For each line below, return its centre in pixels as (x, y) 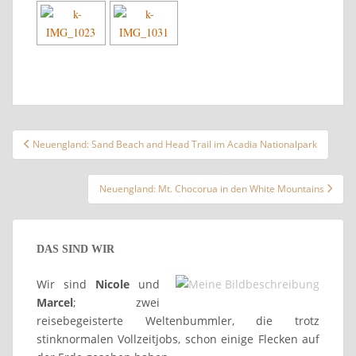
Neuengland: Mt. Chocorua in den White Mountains (213, 188)
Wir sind (66, 284)
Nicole (112, 284)
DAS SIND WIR (75, 249)
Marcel (55, 302)
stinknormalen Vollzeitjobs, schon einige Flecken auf (178, 339)
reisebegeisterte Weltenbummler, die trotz (178, 320)
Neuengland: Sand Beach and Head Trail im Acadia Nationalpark (174, 144)
